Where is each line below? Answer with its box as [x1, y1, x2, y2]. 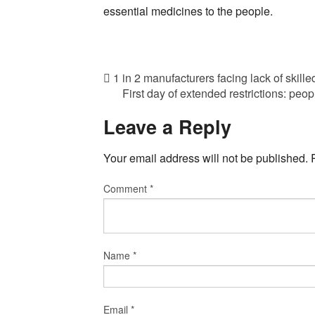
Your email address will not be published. [103, 150, 308, 167]
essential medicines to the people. [103, 2, 273, 19]
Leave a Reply [103, 112, 231, 140]
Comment [103, 181, 150, 196]
